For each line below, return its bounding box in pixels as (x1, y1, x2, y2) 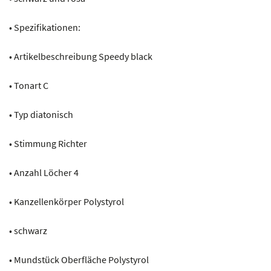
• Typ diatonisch (9, 108, 73, 120)
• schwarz (9, 224, 47, 237)
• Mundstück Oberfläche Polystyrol (9, 253, 149, 266)
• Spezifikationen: (9, 21, 80, 33)
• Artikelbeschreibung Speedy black (9, 50, 152, 62)
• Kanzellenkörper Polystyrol (9, 195, 124, 207)
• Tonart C (9, 79, 48, 91)
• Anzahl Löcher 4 (9, 166, 79, 178)
